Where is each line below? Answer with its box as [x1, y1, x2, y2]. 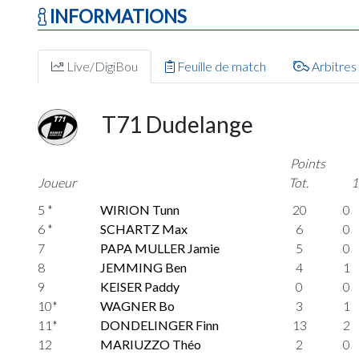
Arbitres [309, 58, 357, 74]
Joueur [38, 175, 76, 190]
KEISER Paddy [100, 279, 180, 294]
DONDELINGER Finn [100, 317, 220, 333]
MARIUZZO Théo [100, 337, 202, 352]
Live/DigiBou [64, 58, 138, 74]
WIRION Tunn [100, 202, 180, 217]
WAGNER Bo [100, 298, 175, 313]
